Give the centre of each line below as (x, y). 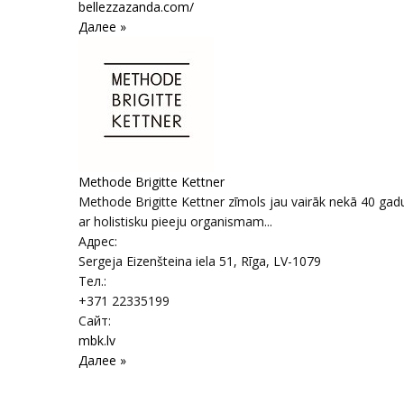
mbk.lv (97, 340)
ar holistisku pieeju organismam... (175, 221)
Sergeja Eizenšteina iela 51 (156, 261)
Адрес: (98, 241)
